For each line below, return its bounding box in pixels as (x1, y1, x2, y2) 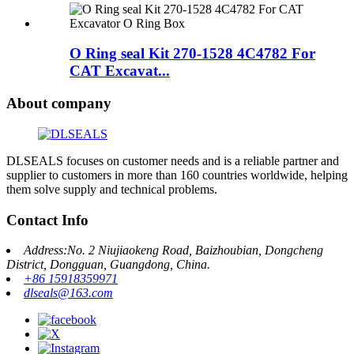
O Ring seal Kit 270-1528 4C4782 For (70, 45, 315, 62)
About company (6, 95, 111, 112)
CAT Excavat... (70, 62, 170, 80)
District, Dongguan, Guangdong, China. (6, 258, 210, 272)
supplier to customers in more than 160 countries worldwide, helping (6, 168, 348, 182)
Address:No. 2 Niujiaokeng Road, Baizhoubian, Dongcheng (24, 243, 323, 258)
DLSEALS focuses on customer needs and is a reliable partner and (6, 153, 339, 168)
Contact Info (6, 211, 88, 228)
